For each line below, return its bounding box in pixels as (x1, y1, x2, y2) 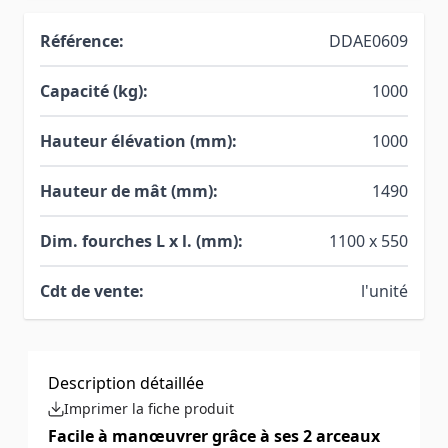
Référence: (40, 29, 124, 52)
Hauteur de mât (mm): (40, 179, 218, 202)
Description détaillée (48, 371, 204, 394)
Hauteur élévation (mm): (40, 129, 237, 152)
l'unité (361, 279, 408, 302)
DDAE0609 (329, 29, 408, 52)
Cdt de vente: (40, 279, 144, 302)
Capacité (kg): (40, 79, 148, 102)
